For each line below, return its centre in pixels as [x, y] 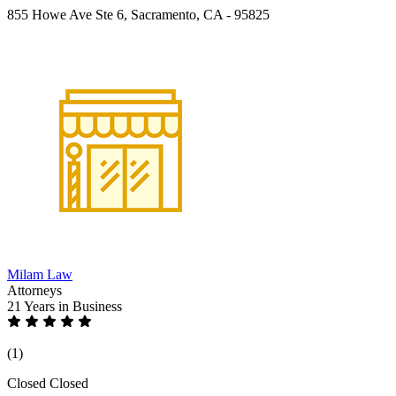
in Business [90, 306]
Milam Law [40, 274]
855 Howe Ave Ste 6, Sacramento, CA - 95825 [138, 14]
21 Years [33, 306]
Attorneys [34, 290]
